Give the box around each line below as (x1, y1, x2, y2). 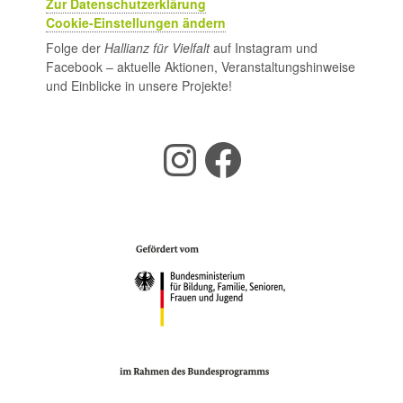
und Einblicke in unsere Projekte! (46, 76, 232, 94)
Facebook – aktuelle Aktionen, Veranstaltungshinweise (46, 58, 355, 76)
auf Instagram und (210, 39, 318, 57)
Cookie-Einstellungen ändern (46, 13, 226, 31)
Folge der (46, 39, 104, 57)
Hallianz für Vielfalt (104, 39, 210, 57)
